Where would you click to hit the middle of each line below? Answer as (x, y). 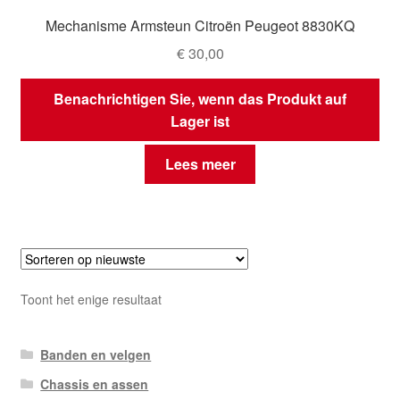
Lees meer (200, 164)
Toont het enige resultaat (91, 300)
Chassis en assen (95, 384)
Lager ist (200, 121)
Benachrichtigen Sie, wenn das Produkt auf (200, 98)
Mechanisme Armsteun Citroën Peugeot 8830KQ (200, 26)
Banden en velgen (96, 355)
